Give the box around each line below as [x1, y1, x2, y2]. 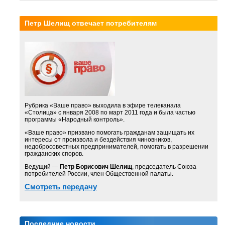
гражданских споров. [25, 150, 83, 157]
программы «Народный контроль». [25, 116, 125, 123]
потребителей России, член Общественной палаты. [25, 170, 173, 177]
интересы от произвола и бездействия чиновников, [25, 136, 172, 143]
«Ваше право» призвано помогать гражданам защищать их [25, 129, 194, 136]
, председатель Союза [132, 163, 196, 170]
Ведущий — [25, 163, 60, 170]
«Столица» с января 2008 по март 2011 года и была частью [25, 109, 195, 116]
